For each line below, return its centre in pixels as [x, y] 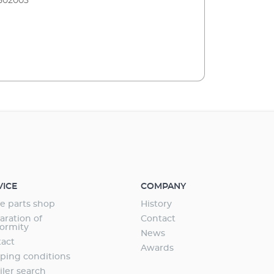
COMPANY [164, 187]
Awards [157, 248]
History [157, 204]
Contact [158, 219]
